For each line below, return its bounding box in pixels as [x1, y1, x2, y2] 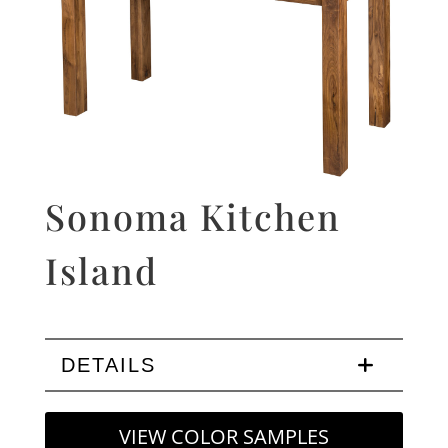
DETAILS [60, 353, 156, 376]
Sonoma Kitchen [44, 191, 341, 240]
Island [44, 245, 158, 294]
